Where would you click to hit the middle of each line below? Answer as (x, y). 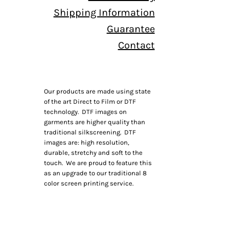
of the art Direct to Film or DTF (90, 101)
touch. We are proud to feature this (98, 163)
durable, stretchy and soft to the (93, 153)
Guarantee (131, 29)
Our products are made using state (97, 91)
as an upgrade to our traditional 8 (95, 173)
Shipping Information (104, 13)
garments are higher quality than (95, 122)
